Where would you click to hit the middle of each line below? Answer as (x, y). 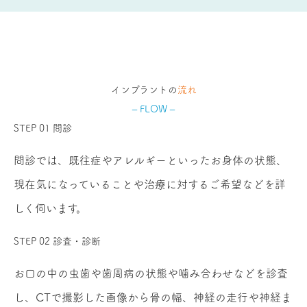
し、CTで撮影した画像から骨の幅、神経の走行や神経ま (153, 297)
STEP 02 (32, 241)
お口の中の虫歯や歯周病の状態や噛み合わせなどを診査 (151, 273)
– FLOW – (153, 109)
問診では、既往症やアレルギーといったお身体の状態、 (150, 160)
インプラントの (144, 89)
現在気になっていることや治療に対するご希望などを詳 (150, 184)
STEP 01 (32, 128)
